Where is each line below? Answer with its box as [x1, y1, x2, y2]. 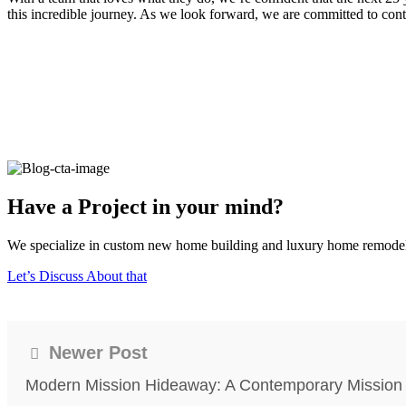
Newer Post [43, 342, 148, 362]
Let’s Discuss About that [7, 267, 147, 284]
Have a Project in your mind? [7, 194, 284, 218]
